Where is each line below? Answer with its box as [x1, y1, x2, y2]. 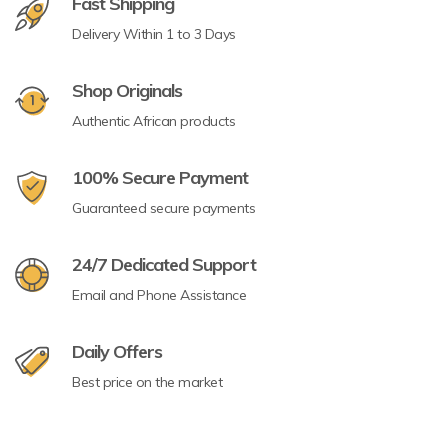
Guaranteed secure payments [72, 199, 255, 218]
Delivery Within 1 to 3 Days [72, 25, 236, 44]
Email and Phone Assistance [72, 286, 246, 305]
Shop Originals [72, 79, 182, 103]
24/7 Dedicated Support [72, 253, 256, 277]
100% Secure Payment [72, 166, 248, 190]
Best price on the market [72, 373, 222, 392]
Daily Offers [72, 340, 162, 364]
